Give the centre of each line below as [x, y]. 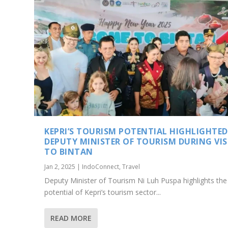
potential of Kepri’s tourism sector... [103, 192]
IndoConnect [101, 167]
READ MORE [71, 218]
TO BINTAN [69, 152]
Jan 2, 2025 [60, 167]
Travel [131, 167]
